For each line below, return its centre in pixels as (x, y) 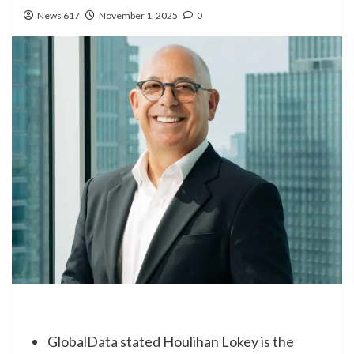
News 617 (58, 15)
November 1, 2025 (138, 15)
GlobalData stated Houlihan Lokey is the (171, 341)
